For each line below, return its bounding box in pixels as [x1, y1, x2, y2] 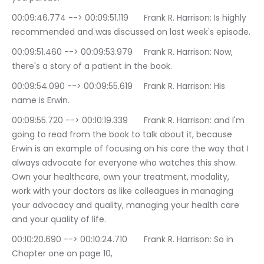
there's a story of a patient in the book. [12, 60, 172, 72]
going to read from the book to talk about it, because [12, 128, 235, 141]
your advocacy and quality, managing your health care [12, 199, 242, 212]
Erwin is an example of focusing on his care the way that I [12, 143, 251, 155]
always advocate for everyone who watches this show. [12, 157, 239, 169]
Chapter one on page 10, [12, 247, 113, 260]
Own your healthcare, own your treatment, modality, [12, 171, 232, 183]
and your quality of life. [12, 213, 106, 226]
